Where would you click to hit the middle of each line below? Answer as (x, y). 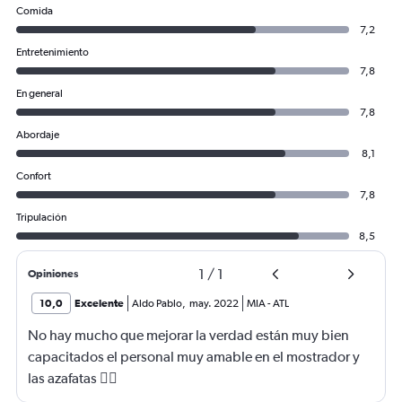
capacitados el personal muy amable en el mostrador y (194, 357)
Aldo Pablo (157, 304)
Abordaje (38, 135)
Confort (34, 176)
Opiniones (53, 274)
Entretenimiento (52, 52)
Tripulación (41, 218)
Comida (35, 11)
